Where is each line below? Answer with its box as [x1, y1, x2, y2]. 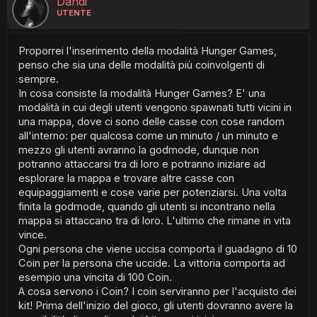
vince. [18, 229, 47, 241]
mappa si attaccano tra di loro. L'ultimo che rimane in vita [18, 214, 291, 227]
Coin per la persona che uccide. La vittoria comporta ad [18, 257, 285, 270]
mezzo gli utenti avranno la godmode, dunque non [18, 144, 259, 156]
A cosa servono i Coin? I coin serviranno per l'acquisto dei [18, 285, 296, 298]
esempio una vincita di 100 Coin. [18, 271, 172, 284]
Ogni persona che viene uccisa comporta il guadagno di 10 [18, 243, 297, 255]
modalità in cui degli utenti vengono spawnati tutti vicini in [18, 101, 292, 114]
